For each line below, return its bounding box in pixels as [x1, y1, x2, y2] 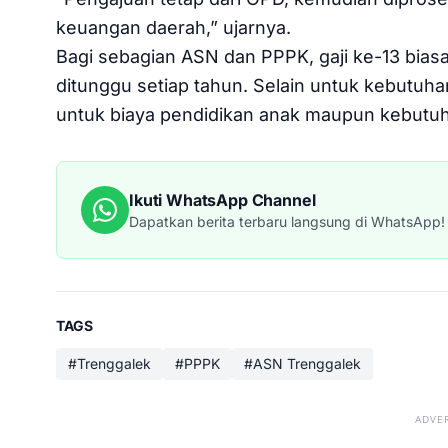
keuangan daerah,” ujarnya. [56, 16, 296, 38]
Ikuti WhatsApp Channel [129, 189, 316, 210]
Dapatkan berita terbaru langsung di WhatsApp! [129, 212, 445, 230]
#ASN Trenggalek [244, 354, 361, 372]
